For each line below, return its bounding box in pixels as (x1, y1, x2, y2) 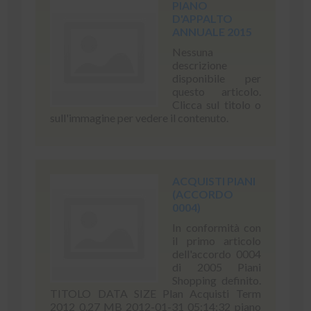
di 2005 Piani (172, 260, 261, 274)
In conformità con (172, 221, 261, 234)
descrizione (172, 58, 228, 72)
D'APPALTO (172, 12, 233, 25)
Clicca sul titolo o (172, 98, 261, 111)
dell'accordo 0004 (172, 247, 261, 260)
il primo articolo (172, 234, 261, 247)
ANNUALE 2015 (172, 25, 253, 38)
